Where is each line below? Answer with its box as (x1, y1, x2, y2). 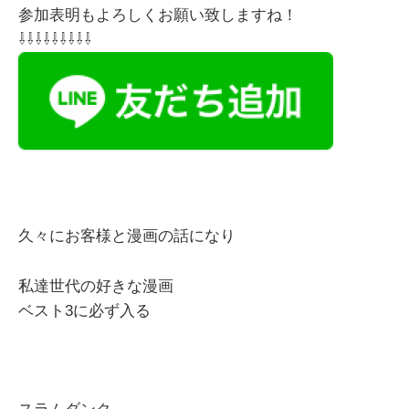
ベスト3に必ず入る (18, 301, 151, 320)
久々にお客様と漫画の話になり (18, 227, 236, 246)
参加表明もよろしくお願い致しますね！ (18, 6, 298, 25)
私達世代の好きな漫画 (18, 277, 173, 295)
